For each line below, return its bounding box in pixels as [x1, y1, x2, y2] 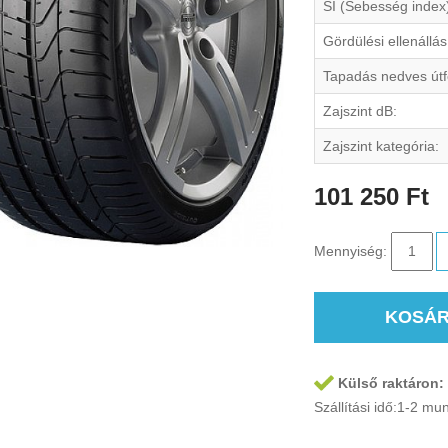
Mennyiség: [314, 243, 391, 259]
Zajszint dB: [323, 103, 397, 119]
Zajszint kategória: [323, 138, 439, 154]
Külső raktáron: [338, 375, 444, 391]
